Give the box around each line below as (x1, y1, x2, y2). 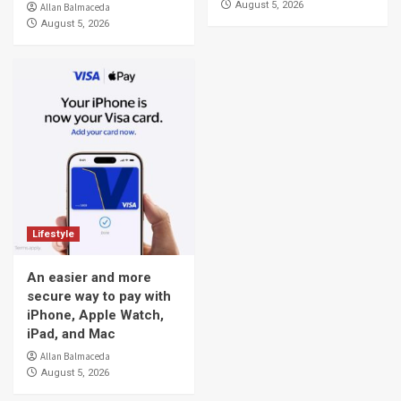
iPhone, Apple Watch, (27, 307, 164, 323)
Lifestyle (32, 228, 74, 240)
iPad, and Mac (27, 326, 115, 342)
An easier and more (27, 269, 151, 286)
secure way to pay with (27, 288, 171, 304)
